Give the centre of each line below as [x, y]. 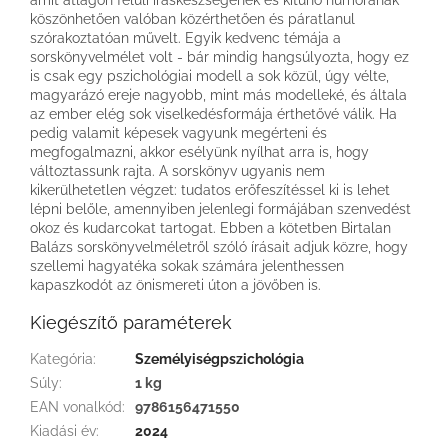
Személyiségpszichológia [219, 358]
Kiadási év [63, 430]
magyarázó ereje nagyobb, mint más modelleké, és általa [218, 94]
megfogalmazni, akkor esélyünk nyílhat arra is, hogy [199, 151]
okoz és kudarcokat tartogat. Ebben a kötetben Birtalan [210, 227]
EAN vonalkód [76, 406]
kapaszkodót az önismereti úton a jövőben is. [175, 284]
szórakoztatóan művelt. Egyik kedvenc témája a [185, 37]
